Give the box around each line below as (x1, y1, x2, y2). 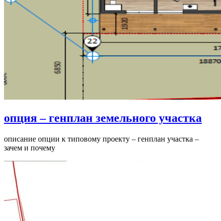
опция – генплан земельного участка (4, 111, 202, 124)
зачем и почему (4, 143, 55, 152)
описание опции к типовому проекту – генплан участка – (4, 134, 199, 143)
